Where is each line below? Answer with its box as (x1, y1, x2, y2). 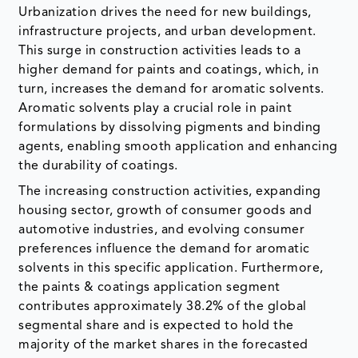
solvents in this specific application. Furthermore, (18, 261, 324, 275)
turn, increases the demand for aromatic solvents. (18, 82, 324, 96)
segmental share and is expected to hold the (18, 319, 294, 332)
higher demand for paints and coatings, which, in (18, 63, 320, 77)
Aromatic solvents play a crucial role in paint (18, 101, 292, 115)
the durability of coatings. (18, 159, 182, 173)
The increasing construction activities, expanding (18, 185, 321, 198)
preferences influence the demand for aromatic (18, 242, 310, 256)
